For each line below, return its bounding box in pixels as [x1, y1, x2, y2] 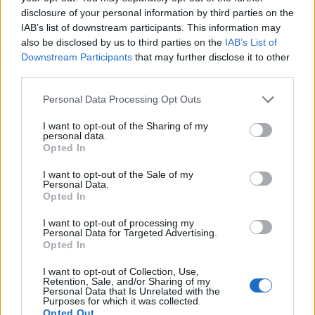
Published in [11, 198, 68, 212]
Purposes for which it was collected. [43, 295, 201, 307]
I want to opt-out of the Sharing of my [43, 120, 208, 131]
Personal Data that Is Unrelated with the [43, 285, 220, 297]
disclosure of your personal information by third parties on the [21, 6, 294, 18]
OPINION [71, 198, 115, 212]
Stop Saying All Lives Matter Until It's [11, 153, 288, 173]
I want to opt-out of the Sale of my [43, 168, 193, 180]
